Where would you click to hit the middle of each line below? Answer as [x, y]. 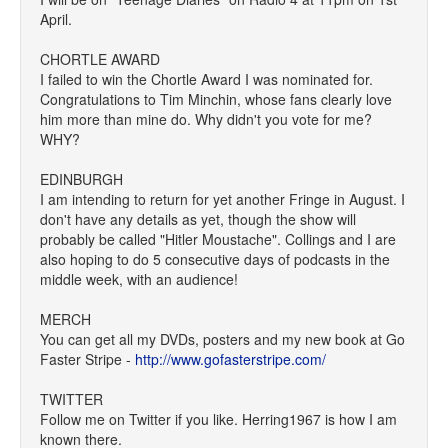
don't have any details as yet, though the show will [198, 219]
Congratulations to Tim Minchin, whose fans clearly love [216, 99]
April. [56, 19]
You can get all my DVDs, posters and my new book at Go [222, 339]
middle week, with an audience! [139, 279]
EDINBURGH [81, 179]
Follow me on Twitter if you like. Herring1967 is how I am [218, 419]
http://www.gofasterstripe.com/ [230, 359]
